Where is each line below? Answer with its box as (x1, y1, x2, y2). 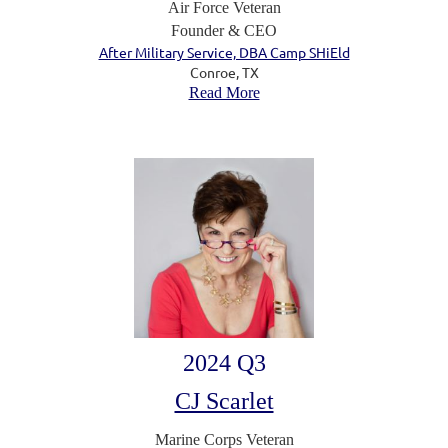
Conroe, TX (189, 62, 259, 81)
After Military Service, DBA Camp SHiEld (98, 42, 350, 61)
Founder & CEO (171, 21, 277, 39)
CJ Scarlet (174, 387, 274, 414)
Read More (188, 83, 260, 101)
